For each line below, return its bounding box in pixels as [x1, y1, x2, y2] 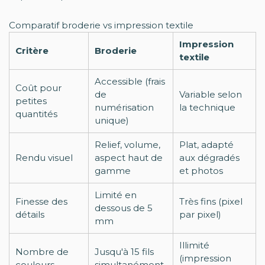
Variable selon [179, 89, 242, 100]
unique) [95, 115, 129, 126]
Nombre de [15, 246, 69, 257]
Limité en [95, 189, 137, 201]
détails [15, 209, 44, 220]
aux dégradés [179, 152, 240, 163]
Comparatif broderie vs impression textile [9, 20, 193, 31]
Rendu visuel [15, 152, 73, 163]
